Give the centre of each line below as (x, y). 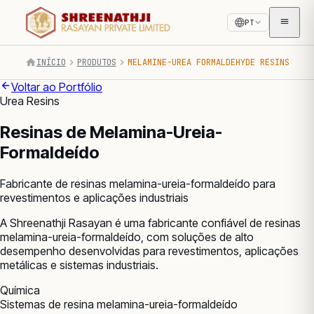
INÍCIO (51, 62)
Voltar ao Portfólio (57, 87)
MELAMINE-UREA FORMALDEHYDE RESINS (208, 62)
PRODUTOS (96, 62)
